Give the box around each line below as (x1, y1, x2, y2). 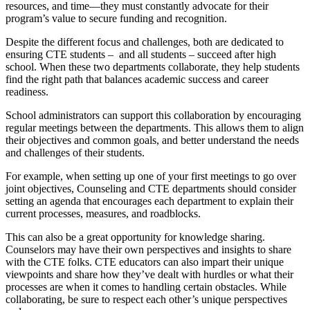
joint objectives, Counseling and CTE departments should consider (6, 182, 296, 194)
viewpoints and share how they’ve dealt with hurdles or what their (6, 268, 293, 280)
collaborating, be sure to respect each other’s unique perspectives (6, 293, 287, 305)
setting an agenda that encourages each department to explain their (6, 194, 293, 207)
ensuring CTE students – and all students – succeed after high (6, 48, 276, 60)
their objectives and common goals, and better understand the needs (6, 134, 299, 146)
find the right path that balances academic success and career (6, 73, 268, 85)
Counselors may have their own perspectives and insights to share (6, 243, 291, 255)
